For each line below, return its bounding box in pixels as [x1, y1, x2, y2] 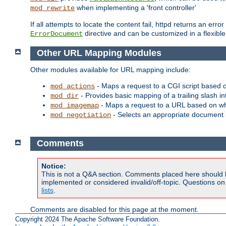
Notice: [41, 161, 66, 170]
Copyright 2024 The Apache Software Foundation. [15, 215, 160, 223]
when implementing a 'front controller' [75, 4, 196, 12]
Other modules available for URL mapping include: [30, 65, 191, 74]
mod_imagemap [50, 101, 99, 109]
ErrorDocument [30, 30, 83, 38]
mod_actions [50, 82, 95, 90]
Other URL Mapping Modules [36, 48, 161, 59]
